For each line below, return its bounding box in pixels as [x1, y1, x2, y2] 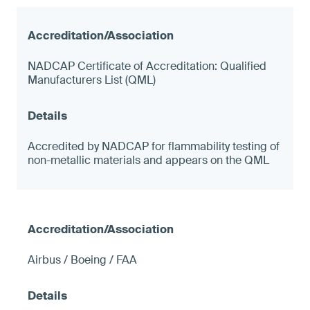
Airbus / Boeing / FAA [28, 252, 137, 267]
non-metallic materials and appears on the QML [28, 152, 269, 167]
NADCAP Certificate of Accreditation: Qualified [28, 58, 266, 73]
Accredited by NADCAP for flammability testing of [28, 138, 280, 154]
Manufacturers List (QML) [28, 72, 156, 87]
